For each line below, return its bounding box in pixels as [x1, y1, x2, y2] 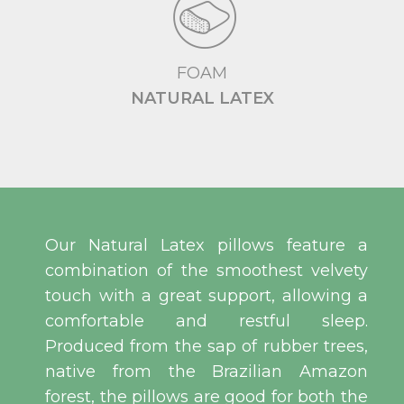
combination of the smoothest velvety [45, 261, 368, 281]
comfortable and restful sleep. [45, 311, 368, 332]
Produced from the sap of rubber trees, [45, 336, 368, 357]
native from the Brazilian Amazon [45, 362, 368, 382]
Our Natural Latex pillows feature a [45, 235, 368, 256]
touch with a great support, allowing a [45, 286, 368, 307]
